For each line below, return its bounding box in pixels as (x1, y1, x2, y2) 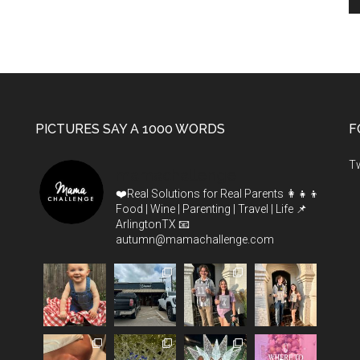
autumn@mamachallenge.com (116, 233, 274, 247)
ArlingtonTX (116, 218, 176, 231)
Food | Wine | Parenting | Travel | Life (116, 202, 293, 216)
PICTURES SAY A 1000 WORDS (35, 121, 225, 137)
